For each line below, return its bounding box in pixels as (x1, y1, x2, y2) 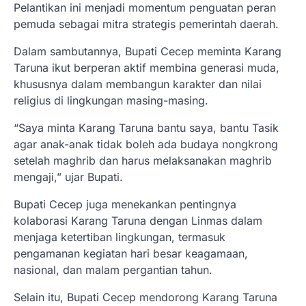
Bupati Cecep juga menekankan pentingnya (14, 197, 236, 211)
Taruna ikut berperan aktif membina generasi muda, (14, 60, 279, 74)
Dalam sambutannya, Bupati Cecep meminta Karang (14, 44, 281, 58)
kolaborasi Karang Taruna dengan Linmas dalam (14, 213, 262, 227)
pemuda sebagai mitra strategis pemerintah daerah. (14, 16, 279, 31)
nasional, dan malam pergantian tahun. (14, 262, 212, 277)
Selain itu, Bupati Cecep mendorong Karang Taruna (14, 290, 277, 304)
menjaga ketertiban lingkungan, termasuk (14, 229, 225, 244)
